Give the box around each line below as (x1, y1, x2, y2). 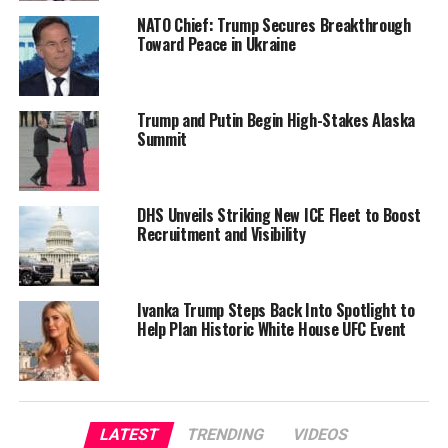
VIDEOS (290, 425, 351, 445)
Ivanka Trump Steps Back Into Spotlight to (136, 298, 415, 323)
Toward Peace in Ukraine (136, 32, 296, 57)
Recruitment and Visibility (136, 222, 306, 247)
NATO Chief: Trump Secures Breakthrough (136, 13, 411, 38)
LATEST (97, 425, 161, 445)
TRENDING (184, 425, 267, 445)
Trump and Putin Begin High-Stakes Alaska (136, 108, 416, 133)
